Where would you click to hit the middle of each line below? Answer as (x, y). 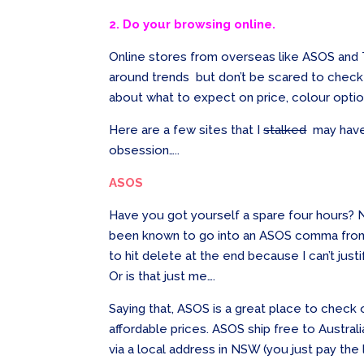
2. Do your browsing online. (193, 25)
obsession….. (145, 151)
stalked (285, 130)
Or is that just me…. (162, 277)
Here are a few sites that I (186, 130)
